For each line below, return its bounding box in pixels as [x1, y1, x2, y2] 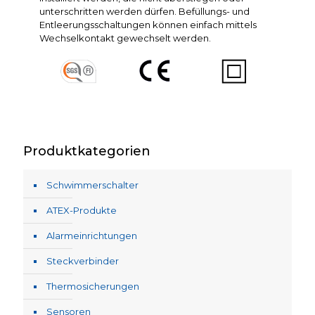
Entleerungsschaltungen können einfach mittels [39, 18, 257, 30]
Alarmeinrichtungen [46, 229, 137, 241]
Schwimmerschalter [46, 179, 139, 191]
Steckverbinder [46, 255, 119, 266]
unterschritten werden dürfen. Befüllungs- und [39, 5, 250, 17]
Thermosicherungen [46, 280, 139, 292]
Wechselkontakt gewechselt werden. [39, 32, 212, 44]
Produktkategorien [23, 143, 150, 159]
